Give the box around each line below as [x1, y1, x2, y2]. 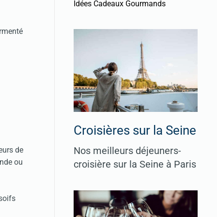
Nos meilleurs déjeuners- [74, 144, 181, 156]
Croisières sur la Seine [74, 123, 196, 138]
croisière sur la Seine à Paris [74, 158, 196, 170]
